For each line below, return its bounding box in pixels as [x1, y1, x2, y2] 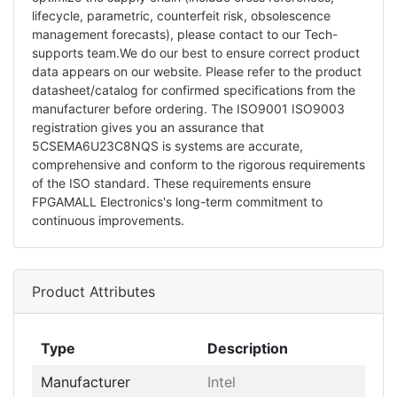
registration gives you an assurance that [32, 119, 264, 135]
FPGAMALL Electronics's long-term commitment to [32, 193, 323, 209]
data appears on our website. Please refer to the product [32, 63, 362, 79]
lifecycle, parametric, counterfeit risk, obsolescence [32, 7, 331, 23]
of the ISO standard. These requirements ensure [32, 175, 311, 191]
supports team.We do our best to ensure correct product [32, 44, 360, 60]
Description [207, 339, 288, 357]
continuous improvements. [32, 212, 184, 228]
